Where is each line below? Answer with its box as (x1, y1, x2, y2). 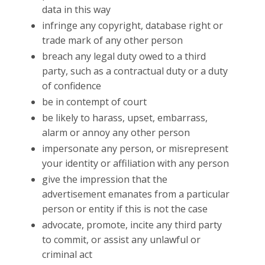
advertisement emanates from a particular (42, 188, 230, 201)
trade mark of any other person (42, 34, 183, 47)
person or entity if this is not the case (42, 202, 208, 215)
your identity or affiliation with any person (42, 157, 230, 170)
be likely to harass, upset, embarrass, (42, 111, 208, 124)
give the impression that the (42, 173, 168, 186)
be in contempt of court (42, 95, 147, 108)
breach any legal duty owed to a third (42, 50, 206, 63)
